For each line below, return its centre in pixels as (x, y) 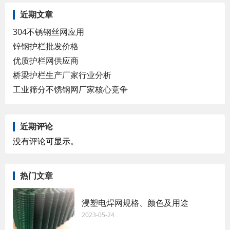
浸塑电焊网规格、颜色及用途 (135, 203)
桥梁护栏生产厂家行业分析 (62, 75)
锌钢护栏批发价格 (46, 46)
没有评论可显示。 (46, 141)
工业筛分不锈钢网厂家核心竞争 (70, 89)
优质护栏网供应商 (46, 60)
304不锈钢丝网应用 (49, 32)
